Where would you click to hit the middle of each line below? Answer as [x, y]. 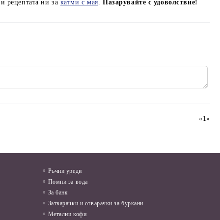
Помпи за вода [68, 182]
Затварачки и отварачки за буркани [96, 204]
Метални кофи [67, 214]
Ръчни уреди [65, 171]
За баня [58, 193]
